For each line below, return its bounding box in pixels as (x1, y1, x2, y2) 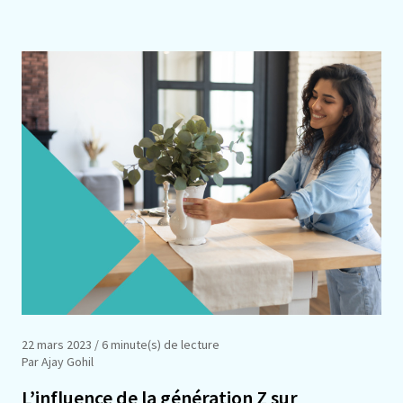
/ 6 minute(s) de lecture (92, 336, 219, 353)
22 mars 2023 (22, 336, 92, 353)
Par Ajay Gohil (22, 353, 94, 370)
